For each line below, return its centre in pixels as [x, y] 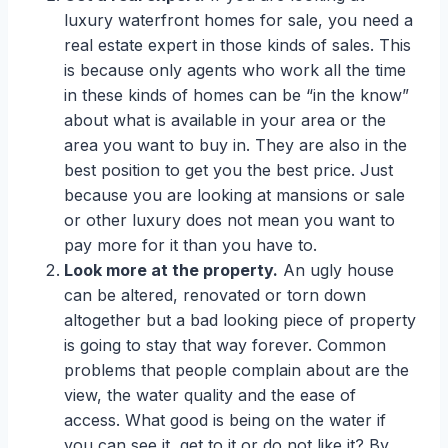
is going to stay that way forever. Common [225, 344]
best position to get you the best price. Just [228, 169]
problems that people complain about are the [236, 369]
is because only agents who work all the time [235, 69]
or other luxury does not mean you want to [229, 219]
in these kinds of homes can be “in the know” [236, 94]
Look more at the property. [171, 269]
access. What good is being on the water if [225, 419]
